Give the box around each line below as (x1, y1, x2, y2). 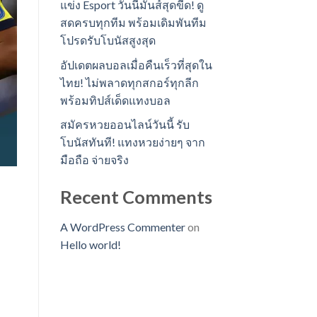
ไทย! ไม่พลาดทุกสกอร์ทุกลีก (59, 75, 199, 89)
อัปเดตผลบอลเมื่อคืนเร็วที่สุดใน (59, 57, 212, 71)
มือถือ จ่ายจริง (59, 153, 129, 167)
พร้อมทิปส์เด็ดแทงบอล (59, 93, 171, 107)
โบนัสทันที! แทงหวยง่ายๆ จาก (59, 135, 205, 149)
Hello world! (59, 238, 121, 252)
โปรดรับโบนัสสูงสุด (59, 33, 156, 47)
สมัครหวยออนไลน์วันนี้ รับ (59, 117, 190, 132)
